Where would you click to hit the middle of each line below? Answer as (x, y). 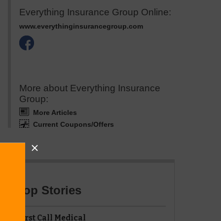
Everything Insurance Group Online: (95, 12)
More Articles (55, 112)
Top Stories (49, 190)
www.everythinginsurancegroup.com (81, 26)
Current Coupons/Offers (73, 124)
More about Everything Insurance (90, 88)
